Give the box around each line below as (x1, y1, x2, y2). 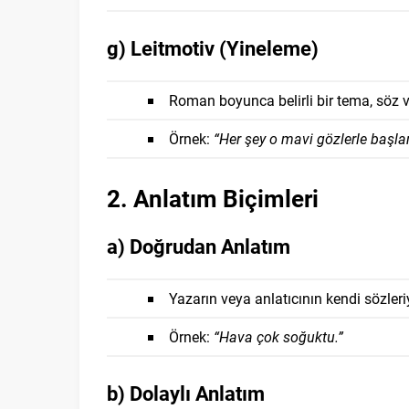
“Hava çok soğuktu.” (214, 327, 343, 346)
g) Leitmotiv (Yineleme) (107, 35, 319, 61)
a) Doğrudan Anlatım (107, 233, 290, 259)
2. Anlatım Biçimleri (107, 183, 319, 214)
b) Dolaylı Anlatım (107, 380, 265, 406)
